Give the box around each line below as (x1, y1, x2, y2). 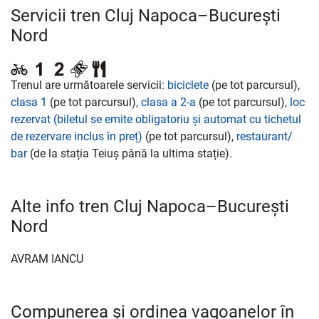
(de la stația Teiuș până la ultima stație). (27, 147, 232, 160)
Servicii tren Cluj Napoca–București (11, 6, 281, 26)
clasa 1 (11, 95, 47, 109)
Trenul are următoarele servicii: (11, 78, 167, 92)
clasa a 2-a (141, 95, 196, 109)
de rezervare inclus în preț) (11, 130, 142, 143)
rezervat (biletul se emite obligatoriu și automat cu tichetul (11, 113, 301, 126)
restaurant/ (236, 130, 293, 143)
